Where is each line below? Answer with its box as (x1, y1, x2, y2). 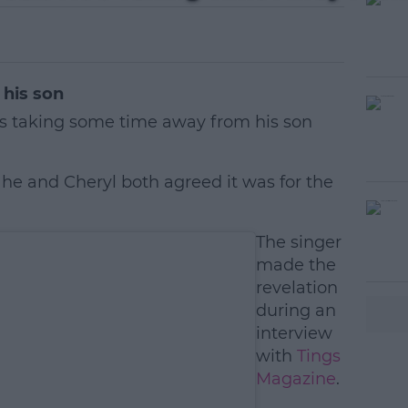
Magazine (255, 369, 336, 389)
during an (255, 301, 336, 321)
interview (255, 323, 332, 343)
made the (255, 255, 336, 275)
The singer (255, 232, 342, 252)
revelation (255, 278, 338, 298)
